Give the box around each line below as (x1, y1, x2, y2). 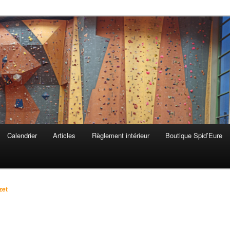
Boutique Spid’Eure (165, 130, 223, 141)
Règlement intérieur (91, 130, 149, 141)
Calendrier (7, 130, 37, 141)
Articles (53, 130, 76, 141)
